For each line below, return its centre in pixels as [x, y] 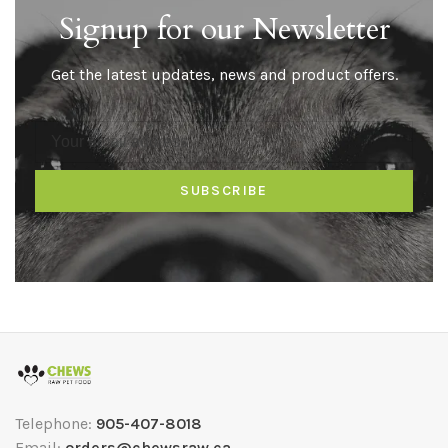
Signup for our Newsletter [224, 29]
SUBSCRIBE [224, 190]
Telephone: [55, 423]
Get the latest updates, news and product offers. [224, 74]
